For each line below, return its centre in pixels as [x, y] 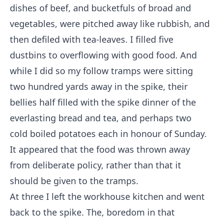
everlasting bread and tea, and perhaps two [101, 118]
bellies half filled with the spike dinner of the [103, 102]
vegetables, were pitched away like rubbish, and [110, 24]
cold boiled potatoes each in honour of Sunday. [108, 134]
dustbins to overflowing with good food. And [103, 55]
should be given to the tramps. [74, 181]
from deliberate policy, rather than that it [96, 165]
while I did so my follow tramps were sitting [101, 71]
